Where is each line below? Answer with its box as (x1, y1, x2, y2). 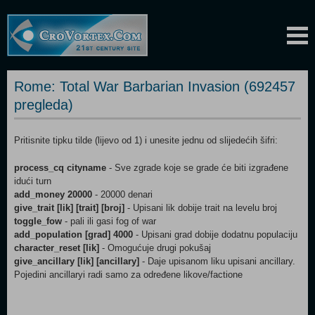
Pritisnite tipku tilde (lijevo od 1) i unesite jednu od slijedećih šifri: (14, 135, 278, 146)
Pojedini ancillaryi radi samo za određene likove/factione (14, 269, 243, 280)
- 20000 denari (92, 189, 153, 200)
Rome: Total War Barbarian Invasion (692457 (14, 79, 295, 94)
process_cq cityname (14, 162, 106, 173)
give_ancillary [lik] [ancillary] (14, 256, 139, 266)
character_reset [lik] (14, 243, 99, 253)
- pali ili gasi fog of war (62, 216, 156, 226)
